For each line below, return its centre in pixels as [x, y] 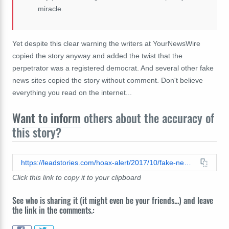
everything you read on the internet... [72, 92]
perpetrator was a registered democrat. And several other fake [113, 68]
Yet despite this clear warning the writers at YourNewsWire [106, 43]
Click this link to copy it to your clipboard [77, 177]
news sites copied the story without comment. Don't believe [108, 80]
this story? [37, 132]
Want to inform [47, 118]
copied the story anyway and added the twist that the [97, 55]
